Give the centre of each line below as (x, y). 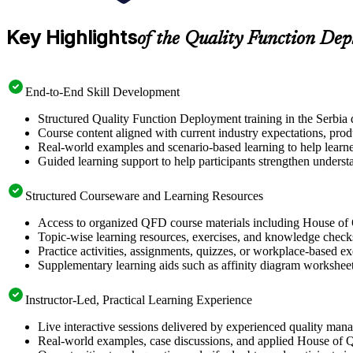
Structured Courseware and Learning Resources (144, 195)
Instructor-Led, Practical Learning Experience (139, 299)
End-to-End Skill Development (102, 91)
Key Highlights (72, 37)
